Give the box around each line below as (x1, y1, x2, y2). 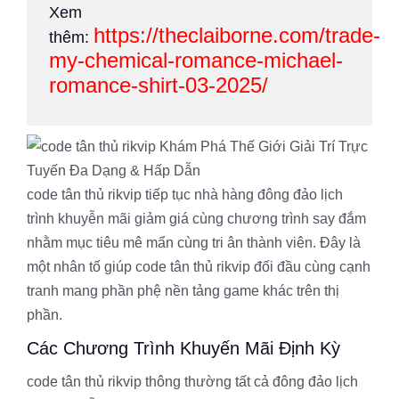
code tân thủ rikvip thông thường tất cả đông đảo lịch (27, 374, 358, 389)
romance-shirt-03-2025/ (49, 73, 268, 97)
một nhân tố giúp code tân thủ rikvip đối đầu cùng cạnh (27, 259, 370, 274)
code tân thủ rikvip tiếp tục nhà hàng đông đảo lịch (27, 187, 343, 202)
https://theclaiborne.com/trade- (94, 23, 380, 47)
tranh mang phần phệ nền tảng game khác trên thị (27, 283, 339, 298)
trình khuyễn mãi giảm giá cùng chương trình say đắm (27, 211, 366, 226)
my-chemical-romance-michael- (49, 48, 343, 72)
